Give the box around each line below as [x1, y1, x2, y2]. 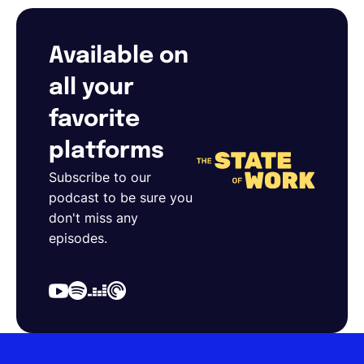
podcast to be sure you [49, 188, 193, 206]
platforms [49, 139, 164, 163]
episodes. [49, 229, 107, 246]
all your [49, 76, 134, 100]
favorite [49, 107, 140, 132]
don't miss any [49, 209, 138, 226]
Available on [49, 44, 188, 68]
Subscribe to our [49, 168, 151, 185]
